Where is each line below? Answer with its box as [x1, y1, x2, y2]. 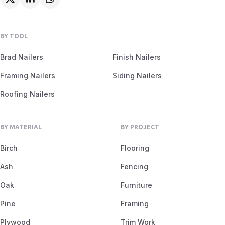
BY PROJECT [121, 123, 159, 130]
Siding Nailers [113, 71, 162, 80]
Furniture [121, 180, 152, 189]
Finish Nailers [113, 52, 161, 61]
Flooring [121, 143, 149, 152]
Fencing [121, 162, 148, 171]
